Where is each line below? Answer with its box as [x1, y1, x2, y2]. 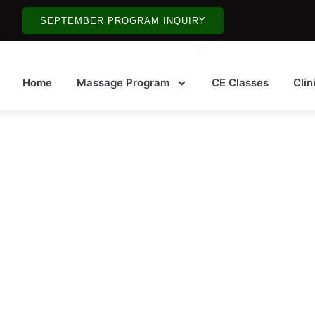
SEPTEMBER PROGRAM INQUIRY [40, 15, 206, 26]
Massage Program [77, 76, 169, 89]
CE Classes [212, 76, 269, 89]
